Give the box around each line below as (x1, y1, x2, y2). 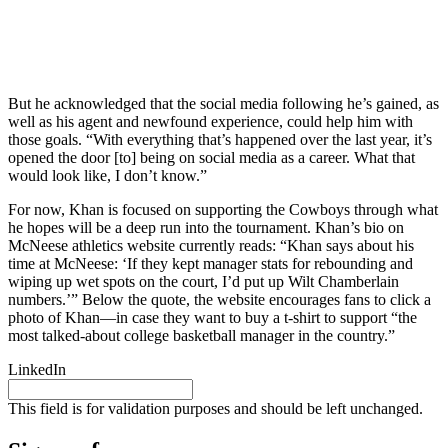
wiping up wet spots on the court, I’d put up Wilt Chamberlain (8, 273, 399, 291)
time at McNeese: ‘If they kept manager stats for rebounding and (8, 255, 413, 273)
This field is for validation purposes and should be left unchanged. (8, 400, 423, 418)
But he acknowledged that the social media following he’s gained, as (8, 95, 439, 113)
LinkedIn (8, 361, 66, 379)
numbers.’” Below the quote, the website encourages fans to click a (8, 291, 431, 309)
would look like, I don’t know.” (8, 167, 207, 185)
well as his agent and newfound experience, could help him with (8, 113, 413, 131)
